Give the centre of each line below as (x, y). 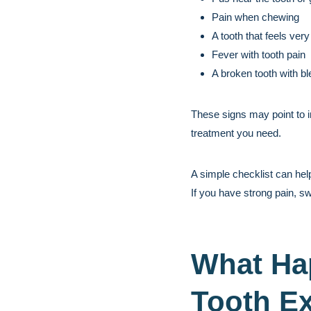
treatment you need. (236, 133)
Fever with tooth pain (259, 54)
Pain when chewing (255, 17)
